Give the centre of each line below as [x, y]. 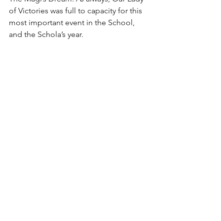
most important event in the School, [73, 23]
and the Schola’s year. [47, 35]
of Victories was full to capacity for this [76, 11]
